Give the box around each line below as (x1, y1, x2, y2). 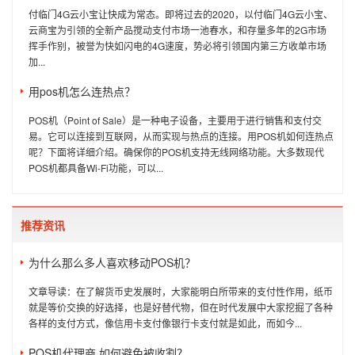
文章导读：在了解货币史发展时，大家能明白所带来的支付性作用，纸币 (29, 284, 333, 299)
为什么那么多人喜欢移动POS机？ (29, 254, 196, 271)
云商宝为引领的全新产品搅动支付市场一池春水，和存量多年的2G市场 (29, 23, 326, 37)
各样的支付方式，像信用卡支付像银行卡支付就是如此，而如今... (29, 316, 302, 330)
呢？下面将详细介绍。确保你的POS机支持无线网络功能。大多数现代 (29, 145, 324, 159)
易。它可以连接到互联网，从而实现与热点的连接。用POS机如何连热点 (29, 129, 334, 143)
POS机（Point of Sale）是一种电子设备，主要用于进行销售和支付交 (29, 113, 322, 128)
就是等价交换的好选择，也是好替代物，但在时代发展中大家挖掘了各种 (29, 300, 333, 315)
